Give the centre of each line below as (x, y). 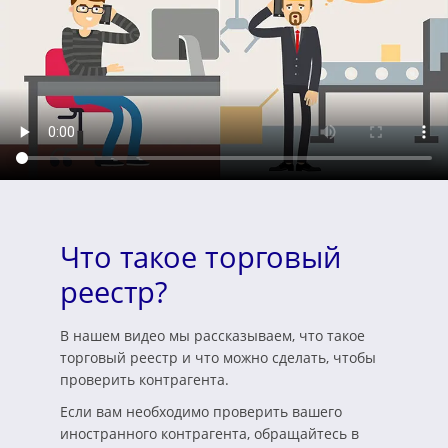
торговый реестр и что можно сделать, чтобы (218, 358)
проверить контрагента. (144, 380)
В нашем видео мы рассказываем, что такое (212, 336)
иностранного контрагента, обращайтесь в (209, 434)
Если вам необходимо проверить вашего (201, 412)
